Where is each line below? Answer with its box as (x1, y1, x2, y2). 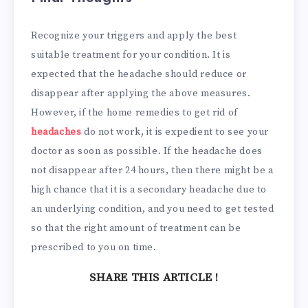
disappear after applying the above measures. (31, 87, 251, 100)
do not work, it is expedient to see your (81, 126, 269, 139)
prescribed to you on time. (31, 241, 157, 254)
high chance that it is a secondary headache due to (31, 184, 267, 197)
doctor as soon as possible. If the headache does (31, 145, 263, 158)
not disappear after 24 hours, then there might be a (31, 164, 274, 177)
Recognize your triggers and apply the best (31, 30, 237, 43)
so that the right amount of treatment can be (31, 222, 241, 235)
